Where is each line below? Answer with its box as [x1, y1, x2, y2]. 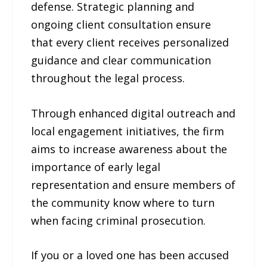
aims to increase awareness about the [31, 141, 228, 156]
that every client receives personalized [31, 35, 229, 49]
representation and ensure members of [31, 177, 236, 192]
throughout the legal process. [31, 70, 185, 85]
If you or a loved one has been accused [31, 248, 229, 263]
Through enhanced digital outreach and [31, 105, 236, 120]
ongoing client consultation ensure [31, 17, 212, 32]
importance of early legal [31, 159, 161, 174]
